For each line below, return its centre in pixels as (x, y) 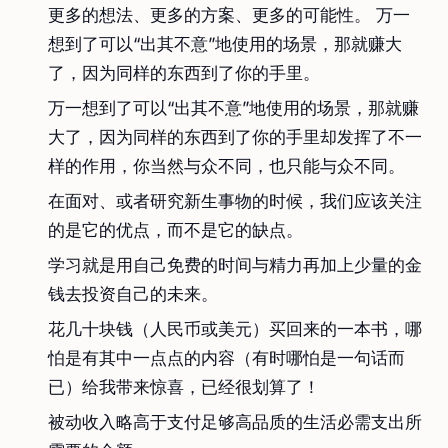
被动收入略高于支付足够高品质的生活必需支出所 (235, 422)
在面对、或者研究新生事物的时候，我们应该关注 (235, 201)
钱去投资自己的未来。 (133, 294)
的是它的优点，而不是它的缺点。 (175, 230)
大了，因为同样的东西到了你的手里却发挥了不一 (235, 137)
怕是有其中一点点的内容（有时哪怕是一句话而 (226, 358)
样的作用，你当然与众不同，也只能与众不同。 (226, 166)
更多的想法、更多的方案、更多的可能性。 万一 (229, 15)
